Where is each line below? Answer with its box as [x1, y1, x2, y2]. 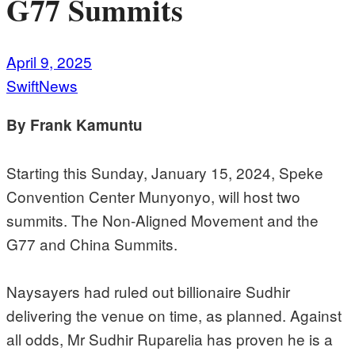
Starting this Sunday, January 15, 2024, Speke [6, 161, 323, 183]
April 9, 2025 [6, 50, 92, 72]
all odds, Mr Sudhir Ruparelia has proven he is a [6, 327, 333, 349]
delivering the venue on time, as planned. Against [6, 303, 342, 326]
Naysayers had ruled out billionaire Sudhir [6, 280, 290, 302]
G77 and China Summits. [6, 232, 181, 254]
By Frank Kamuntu [6, 113, 143, 136]
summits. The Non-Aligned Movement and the [6, 208, 319, 231]
